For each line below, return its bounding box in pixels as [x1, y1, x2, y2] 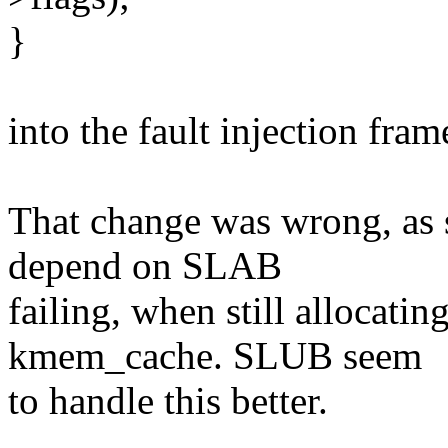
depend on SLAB [8, 244, 282, 288]
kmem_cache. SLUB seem [8, 334, 422, 378]
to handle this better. [8, 379, 328, 423]
